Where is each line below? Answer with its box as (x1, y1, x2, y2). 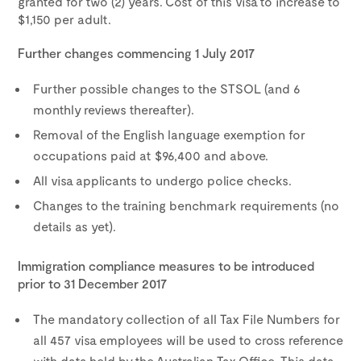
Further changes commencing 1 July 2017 (18, 45, 255, 60)
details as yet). (33, 218, 116, 234)
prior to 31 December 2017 (18, 276, 167, 291)
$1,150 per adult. (18, 11, 111, 27)
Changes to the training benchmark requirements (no (33, 197, 339, 213)
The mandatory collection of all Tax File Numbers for (33, 311, 340, 326)
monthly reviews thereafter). (33, 102, 194, 117)
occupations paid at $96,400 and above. (33, 147, 268, 163)
